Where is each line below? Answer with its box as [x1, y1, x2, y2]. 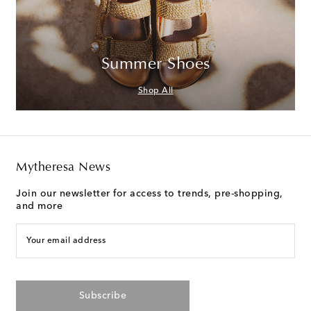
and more [16, 201, 62, 211]
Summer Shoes [101, 56, 210, 73]
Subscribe [78, 290, 127, 301]
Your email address [26, 236, 106, 245]
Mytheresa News [16, 161, 110, 174]
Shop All [137, 86, 174, 95]
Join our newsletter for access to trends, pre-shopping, [16, 188, 283, 199]
